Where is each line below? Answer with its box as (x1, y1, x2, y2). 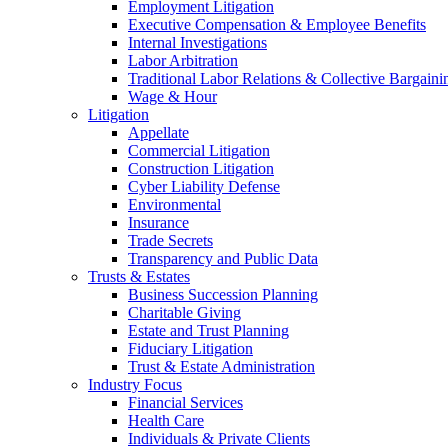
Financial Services (128, 394, 243, 411)
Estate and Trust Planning (128, 322, 289, 339)
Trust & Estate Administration (128, 358, 315, 375)
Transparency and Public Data (128, 250, 318, 267)
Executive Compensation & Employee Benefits (128, 16, 426, 33)
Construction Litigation (128, 160, 274, 177)
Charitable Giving (128, 304, 241, 321)
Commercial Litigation (128, 142, 270, 159)
